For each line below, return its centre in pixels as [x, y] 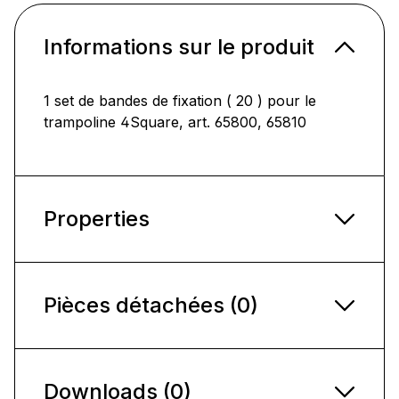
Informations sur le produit [179, 46]
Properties [97, 218]
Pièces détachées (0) [151, 305]
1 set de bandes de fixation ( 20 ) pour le [180, 100]
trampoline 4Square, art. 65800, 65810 [175, 122]
